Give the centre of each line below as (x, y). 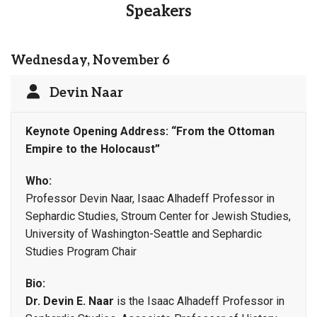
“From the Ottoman (223, 131)
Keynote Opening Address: (98, 131)
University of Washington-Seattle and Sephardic (144, 234)
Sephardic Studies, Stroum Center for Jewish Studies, (158, 216)
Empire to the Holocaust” (93, 149)
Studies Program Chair (81, 251)
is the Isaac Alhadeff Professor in (199, 301)
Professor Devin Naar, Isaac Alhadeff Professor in (150, 198)
